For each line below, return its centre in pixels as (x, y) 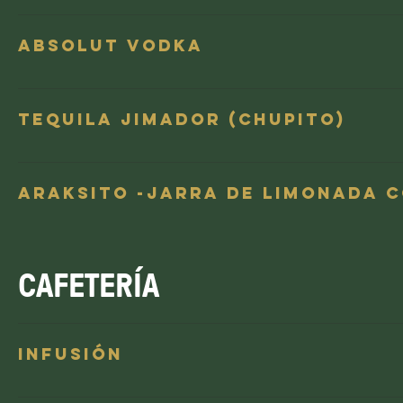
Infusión (71, 354)
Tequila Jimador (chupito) (182, 119)
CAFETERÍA (89, 284)
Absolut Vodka (111, 45)
